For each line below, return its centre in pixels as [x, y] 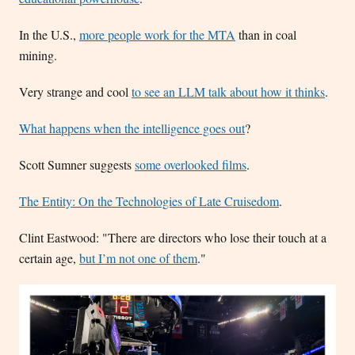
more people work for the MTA [157, 35]
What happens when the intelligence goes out [132, 128]
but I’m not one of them [138, 258]
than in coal [266, 35]
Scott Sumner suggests [77, 165]
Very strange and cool [75, 92]
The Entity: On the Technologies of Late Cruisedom [149, 201]
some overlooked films [191, 165]
